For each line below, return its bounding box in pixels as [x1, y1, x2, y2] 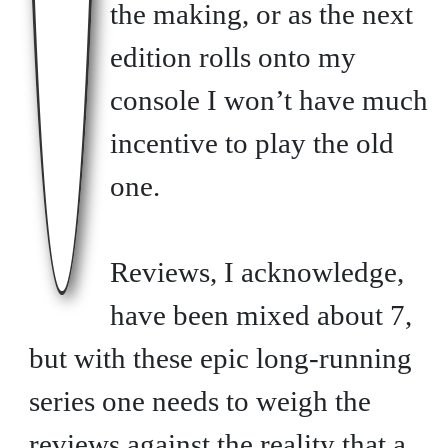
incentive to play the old [109, 126, 394, 159]
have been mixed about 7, [109, 298, 412, 331]
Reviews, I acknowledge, [109, 255, 404, 288]
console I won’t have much [109, 83, 428, 116]
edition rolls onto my [109, 40, 356, 73]
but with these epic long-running [28, 341, 412, 374]
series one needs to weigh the [28, 384, 371, 417]
